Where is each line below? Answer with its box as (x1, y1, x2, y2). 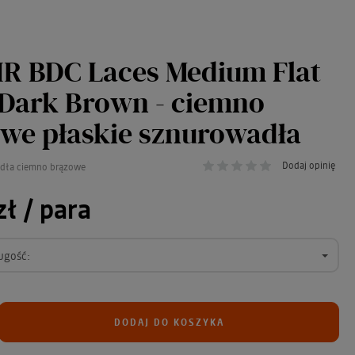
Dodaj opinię (282, 159, 335, 171)
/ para (17, 192, 91, 225)
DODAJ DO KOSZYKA (113, 315, 224, 328)
